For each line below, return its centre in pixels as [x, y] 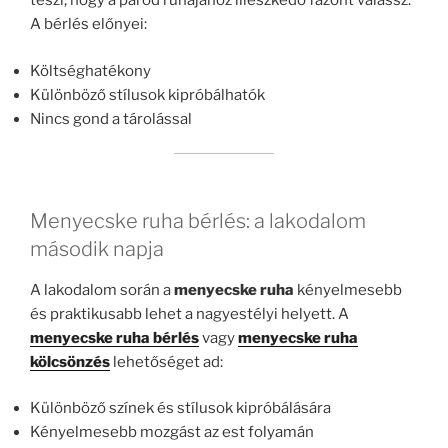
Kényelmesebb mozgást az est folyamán [172, 432]
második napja [97, 248]
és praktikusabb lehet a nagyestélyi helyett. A [189, 313]
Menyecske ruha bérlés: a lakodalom [198, 220]
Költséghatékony [90, 70]
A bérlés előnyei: [88, 24]
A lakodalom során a [102, 289]
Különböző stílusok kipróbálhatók [147, 94]
